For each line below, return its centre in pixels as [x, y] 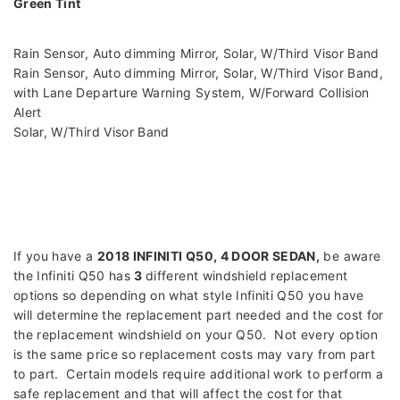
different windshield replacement [247, 276]
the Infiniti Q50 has [74, 276]
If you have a [55, 256]
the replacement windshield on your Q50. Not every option [196, 335]
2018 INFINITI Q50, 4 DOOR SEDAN [206, 256]
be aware [350, 256]
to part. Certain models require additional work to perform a [199, 374]
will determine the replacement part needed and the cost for [199, 315]
